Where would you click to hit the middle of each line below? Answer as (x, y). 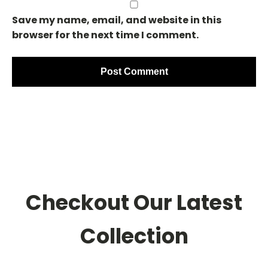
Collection (134, 236)
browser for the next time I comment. (105, 35)
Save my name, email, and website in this (117, 20)
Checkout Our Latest (134, 202)
